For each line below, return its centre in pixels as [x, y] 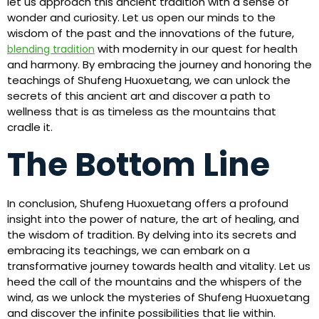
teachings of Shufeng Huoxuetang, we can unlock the [149, 80]
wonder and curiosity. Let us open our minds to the [141, 18]
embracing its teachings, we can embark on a [129, 250]
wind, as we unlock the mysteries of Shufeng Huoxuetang [158, 297]
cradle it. [30, 127]
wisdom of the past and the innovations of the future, [151, 33]
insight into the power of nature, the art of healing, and [153, 219]
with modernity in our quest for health [196, 49]
